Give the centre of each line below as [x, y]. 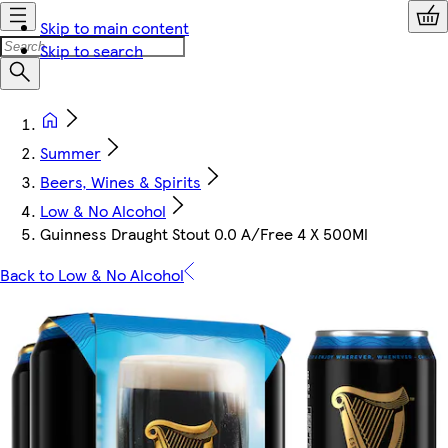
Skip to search [91, 50]
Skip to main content [114, 27]
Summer [70, 152]
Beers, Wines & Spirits [120, 181]
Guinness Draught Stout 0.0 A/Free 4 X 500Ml [204, 233]
